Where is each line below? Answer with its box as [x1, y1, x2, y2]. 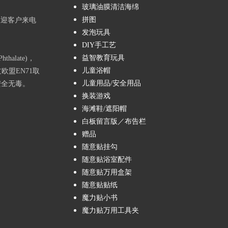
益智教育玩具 [82, 54, 125, 62]
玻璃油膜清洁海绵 [82, 3, 139, 11]
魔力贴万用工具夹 [82, 207, 139, 214]
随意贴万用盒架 [82, 168, 132, 176]
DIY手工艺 [82, 41, 116, 49]
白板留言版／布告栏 [82, 118, 146, 125]
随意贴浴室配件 [82, 156, 132, 163]
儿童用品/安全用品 [82, 79, 141, 87]
